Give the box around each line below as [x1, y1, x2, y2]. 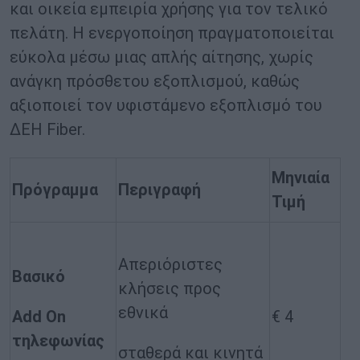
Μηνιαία [272, 168, 329, 188]
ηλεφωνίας [22, 331, 104, 351]
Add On [12, 307, 66, 327]
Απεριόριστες [118, 255, 223, 275]
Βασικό [12, 267, 65, 287]
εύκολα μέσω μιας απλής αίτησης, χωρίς [10, 47, 313, 67]
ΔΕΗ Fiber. [10, 120, 85, 140]
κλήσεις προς [118, 279, 221, 299]
